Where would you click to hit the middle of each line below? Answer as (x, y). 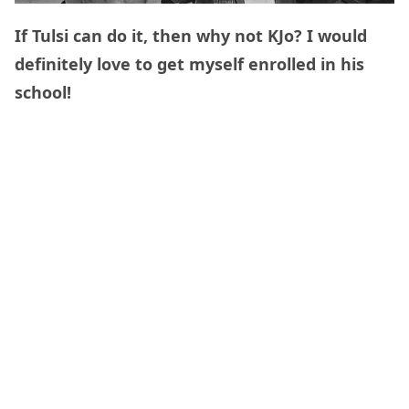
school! (43, 93)
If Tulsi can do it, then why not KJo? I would (191, 36)
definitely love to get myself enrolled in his (189, 64)
